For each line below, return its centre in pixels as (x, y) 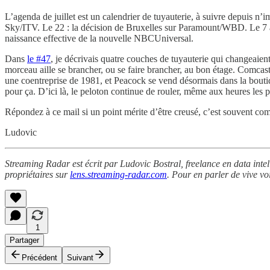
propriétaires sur (37, 174)
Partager (24, 240)
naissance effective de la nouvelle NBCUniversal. (99, 38)
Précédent (39, 257)
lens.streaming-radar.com (118, 174)
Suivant (80, 257)
